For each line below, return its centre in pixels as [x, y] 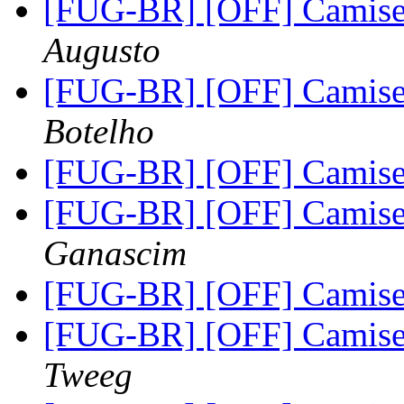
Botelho [99, 132]
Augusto [102, 50]
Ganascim [115, 253]
